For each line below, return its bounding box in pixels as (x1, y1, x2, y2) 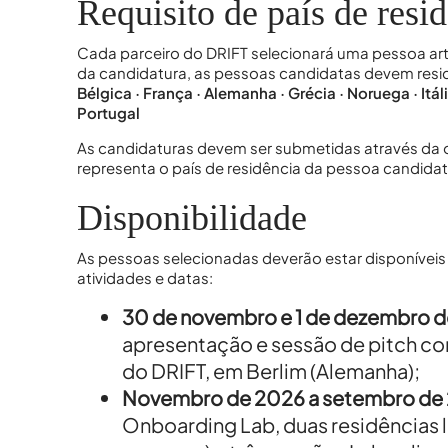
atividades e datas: (76, 268, 213, 288)
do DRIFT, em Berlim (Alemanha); (121, 358, 420, 384)
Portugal (76, 103, 140, 123)
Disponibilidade (76, 197, 307, 238)
